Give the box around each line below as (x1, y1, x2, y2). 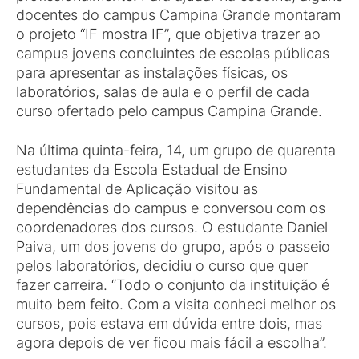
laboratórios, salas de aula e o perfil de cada (16, 83, 309, 100)
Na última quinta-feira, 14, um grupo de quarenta (16, 142, 336, 159)
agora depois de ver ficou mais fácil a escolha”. (16, 334, 327, 351)
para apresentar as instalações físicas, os (16, 64, 288, 81)
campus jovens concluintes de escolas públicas (16, 45, 329, 62)
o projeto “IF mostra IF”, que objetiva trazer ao (16, 26, 321, 42)
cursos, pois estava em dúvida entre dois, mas (16, 315, 322, 332)
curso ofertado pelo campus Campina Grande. (16, 103, 322, 119)
